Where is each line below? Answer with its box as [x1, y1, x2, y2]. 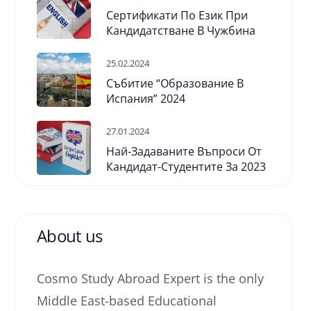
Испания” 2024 [106, 91, 185, 106]
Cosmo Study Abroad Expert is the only [37, 270, 264, 287]
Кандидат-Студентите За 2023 [106, 159, 266, 174]
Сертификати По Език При [106, 8, 248, 23]
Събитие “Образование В [106, 76, 244, 91]
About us [37, 224, 103, 247]
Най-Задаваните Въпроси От [106, 144, 262, 159]
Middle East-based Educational [37, 292, 217, 309]
